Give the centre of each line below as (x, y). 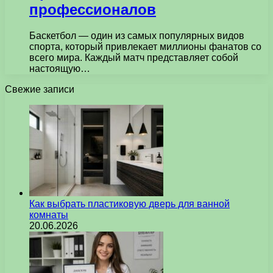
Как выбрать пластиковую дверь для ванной (129, 204)
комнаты (49, 214)
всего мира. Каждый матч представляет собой (134, 57)
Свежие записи (40, 89)
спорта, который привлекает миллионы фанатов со (145, 46)
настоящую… (60, 68)
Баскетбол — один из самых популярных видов (137, 35)
